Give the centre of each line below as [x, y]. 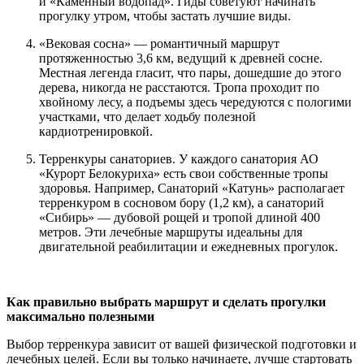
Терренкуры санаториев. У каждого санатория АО [179, 158]
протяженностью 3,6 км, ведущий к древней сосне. [181, 58]
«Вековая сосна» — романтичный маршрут [159, 43]
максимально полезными [80, 316]
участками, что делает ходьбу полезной [147, 116]
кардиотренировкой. [96, 131]
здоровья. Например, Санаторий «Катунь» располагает [192, 188]
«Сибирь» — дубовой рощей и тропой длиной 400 [180, 217]
